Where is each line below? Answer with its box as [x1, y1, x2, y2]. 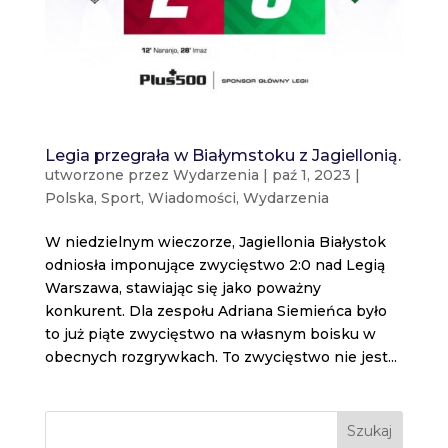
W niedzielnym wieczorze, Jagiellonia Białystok [44, 232, 386, 251]
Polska [44, 188, 94, 207]
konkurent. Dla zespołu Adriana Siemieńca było [44, 301, 387, 320]
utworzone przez [44, 165, 173, 184]
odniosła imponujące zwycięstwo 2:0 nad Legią [44, 255, 385, 274]
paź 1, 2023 [271, 165, 351, 184]
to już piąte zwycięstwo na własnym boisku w [44, 324, 376, 343]
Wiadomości [147, 188, 236, 207]
